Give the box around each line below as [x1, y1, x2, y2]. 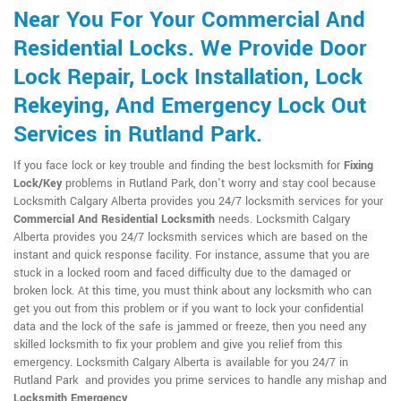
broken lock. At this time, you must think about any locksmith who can [13, 283, 371, 299]
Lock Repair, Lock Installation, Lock [13, 62, 363, 93]
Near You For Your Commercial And [13, 4, 365, 36]
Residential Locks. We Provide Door [13, 33, 367, 64]
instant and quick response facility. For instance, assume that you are [13, 247, 370, 263]
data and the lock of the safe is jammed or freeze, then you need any [13, 319, 366, 335]
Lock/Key [13, 175, 62, 192]
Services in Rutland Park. [13, 119, 262, 150]
